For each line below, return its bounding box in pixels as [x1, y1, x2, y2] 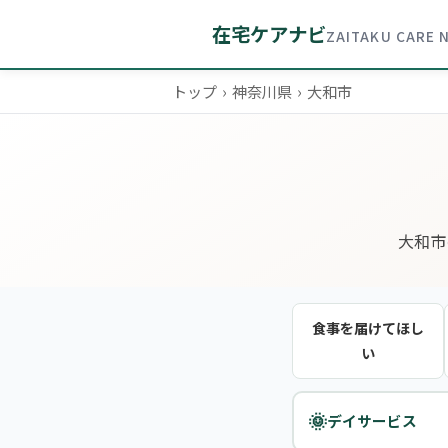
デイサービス [326, 410, 417, 432]
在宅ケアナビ [212, 20, 326, 48]
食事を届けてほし [312, 317, 424, 338]
